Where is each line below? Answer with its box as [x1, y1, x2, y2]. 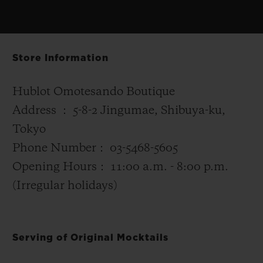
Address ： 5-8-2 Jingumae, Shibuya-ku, [12, 104, 225, 117]
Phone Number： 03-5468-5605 [12, 142, 178, 154]
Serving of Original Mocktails [12, 232, 168, 242]
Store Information [12, 53, 109, 63]
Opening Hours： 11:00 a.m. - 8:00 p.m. [12, 161, 228, 173]
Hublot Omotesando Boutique [12, 86, 175, 98]
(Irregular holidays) [12, 180, 117, 192]
